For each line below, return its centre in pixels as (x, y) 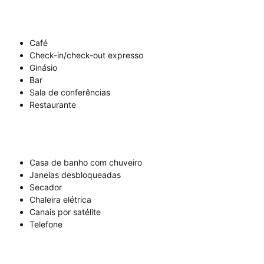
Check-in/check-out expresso (86, 55)
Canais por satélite (65, 212)
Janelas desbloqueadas (75, 175)
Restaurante (53, 105)
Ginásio (43, 68)
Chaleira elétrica (60, 200)
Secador (46, 187)
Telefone (46, 225)
